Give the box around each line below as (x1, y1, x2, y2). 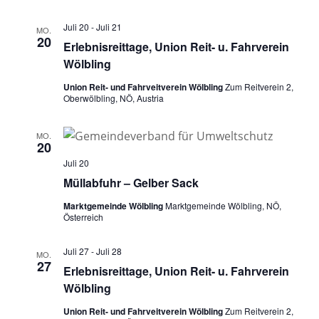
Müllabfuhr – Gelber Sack (63, 174, 199, 191)
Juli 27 (63, 244, 89, 257)
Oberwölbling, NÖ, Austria (63, 91, 164, 104)
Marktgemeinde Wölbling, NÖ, (164, 199, 281, 211)
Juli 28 (95, 244, 122, 257)
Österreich (63, 210, 103, 223)
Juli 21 (95, 20, 122, 33)
